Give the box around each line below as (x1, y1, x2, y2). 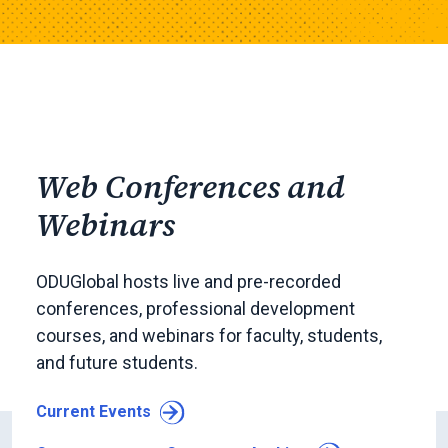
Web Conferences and (36, 165, 345, 210)
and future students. (36, 352, 198, 374)
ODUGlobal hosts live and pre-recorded (36, 271, 341, 293)
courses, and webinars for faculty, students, (36, 325, 382, 347)
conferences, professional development (36, 298, 355, 320)
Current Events (36, 402, 151, 422)
